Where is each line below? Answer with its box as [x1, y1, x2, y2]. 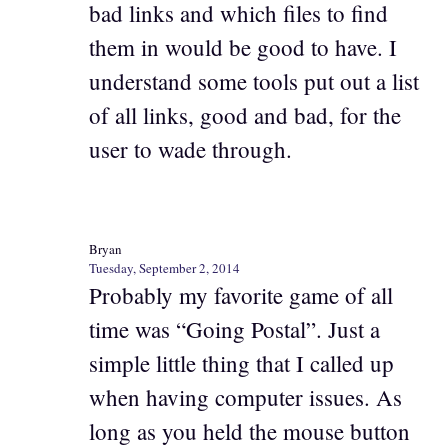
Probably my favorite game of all [89, 280, 393, 310]
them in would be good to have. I [89, 31, 397, 62]
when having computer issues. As [89, 382, 402, 412]
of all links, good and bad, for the [89, 99, 401, 130]
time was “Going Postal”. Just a [89, 314, 380, 344]
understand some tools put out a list [89, 65, 419, 96]
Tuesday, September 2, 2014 [89, 259, 240, 277]
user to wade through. [89, 133, 292, 164]
